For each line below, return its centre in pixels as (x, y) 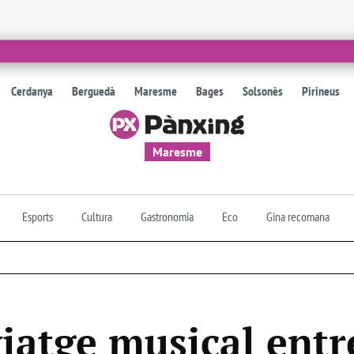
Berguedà (94, 91)
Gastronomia (167, 216)
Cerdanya (32, 91)
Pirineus (321, 91)
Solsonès (263, 91)
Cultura (97, 216)
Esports (38, 216)
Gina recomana (298, 216)
